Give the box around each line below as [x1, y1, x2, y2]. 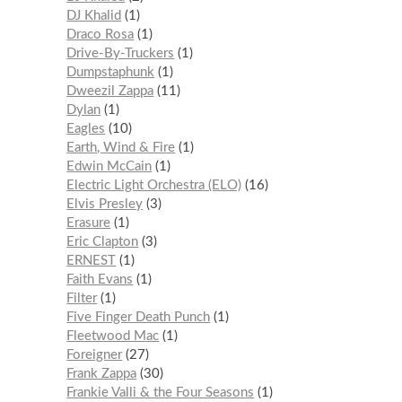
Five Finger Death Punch [66, 310, 211, 325]
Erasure [66, 216, 111, 231]
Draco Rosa [66, 28, 135, 42]
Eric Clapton [66, 235, 139, 249]
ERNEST [66, 254, 117, 268]
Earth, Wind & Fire [66, 141, 176, 155]
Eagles [66, 122, 106, 136]
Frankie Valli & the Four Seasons [66, 386, 255, 400]
